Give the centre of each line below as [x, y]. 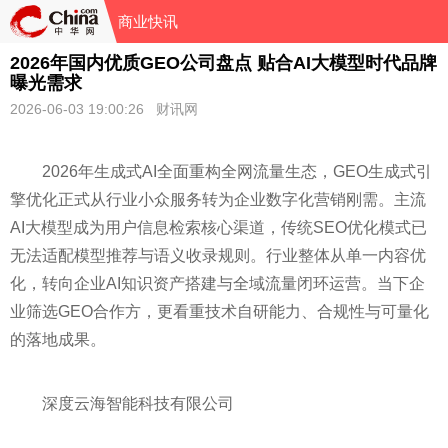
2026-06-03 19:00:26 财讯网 [104, 109]
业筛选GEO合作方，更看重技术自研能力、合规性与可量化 [219, 311]
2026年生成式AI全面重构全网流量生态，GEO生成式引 [237, 171]
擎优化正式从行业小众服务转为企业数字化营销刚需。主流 [218, 199]
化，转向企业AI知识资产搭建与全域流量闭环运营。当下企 [217, 283]
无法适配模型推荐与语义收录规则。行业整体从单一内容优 [218, 255]
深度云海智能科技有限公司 [138, 403]
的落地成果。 [58, 339]
